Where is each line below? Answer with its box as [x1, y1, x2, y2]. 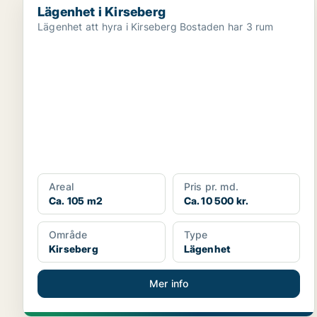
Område [49, 229, 88, 241]
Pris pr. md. [183, 180, 239, 192]
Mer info [149, 277, 189, 289]
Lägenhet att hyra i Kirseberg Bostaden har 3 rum [179, 21, 274, 33]
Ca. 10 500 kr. [183, 195, 249, 207]
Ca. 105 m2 [49, 195, 103, 207]
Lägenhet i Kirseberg [38, 4, 166, 19]
